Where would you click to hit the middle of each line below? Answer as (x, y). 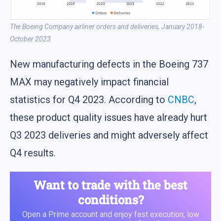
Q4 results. (33, 153)
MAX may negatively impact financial (89, 82)
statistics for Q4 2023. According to (89, 100)
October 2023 (30, 39)
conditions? (110, 200)
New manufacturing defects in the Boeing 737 (109, 64)
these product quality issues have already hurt (109, 118)
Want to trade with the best (110, 185)
